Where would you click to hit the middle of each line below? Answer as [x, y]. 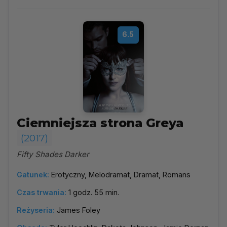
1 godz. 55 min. [94, 192]
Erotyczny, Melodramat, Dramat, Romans [121, 175]
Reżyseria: [36, 210]
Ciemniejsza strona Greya [100, 123]
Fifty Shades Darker [53, 154]
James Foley [79, 210]
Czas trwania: [42, 192]
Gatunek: [33, 175]
